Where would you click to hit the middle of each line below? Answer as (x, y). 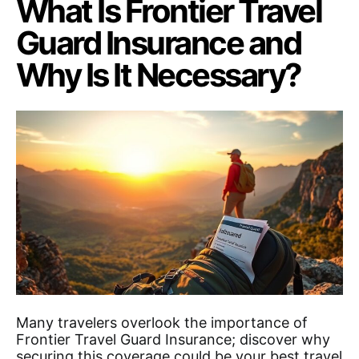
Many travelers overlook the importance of (162, 322)
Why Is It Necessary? (159, 75)
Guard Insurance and (159, 43)
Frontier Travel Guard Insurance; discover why (173, 339)
